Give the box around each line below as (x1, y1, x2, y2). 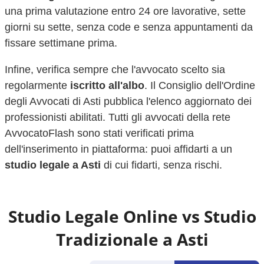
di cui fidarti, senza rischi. (101, 159, 222, 171)
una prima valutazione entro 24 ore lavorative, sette (5, 5, 246, 17)
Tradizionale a (55, 228, 177, 250)
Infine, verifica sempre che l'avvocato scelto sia (5, 64, 225, 75)
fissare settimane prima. (5, 37, 117, 49)
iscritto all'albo (70, 80, 144, 91)
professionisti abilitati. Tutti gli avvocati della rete (5, 111, 230, 123)
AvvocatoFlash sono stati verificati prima (5, 127, 194, 139)
